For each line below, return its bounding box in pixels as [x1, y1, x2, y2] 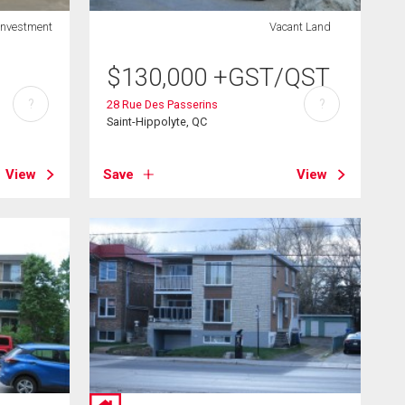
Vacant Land [268, 20, 331, 33]
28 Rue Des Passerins [107, 97, 219, 111]
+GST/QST [213, 62, 331, 92]
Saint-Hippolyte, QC [107, 114, 208, 128]
